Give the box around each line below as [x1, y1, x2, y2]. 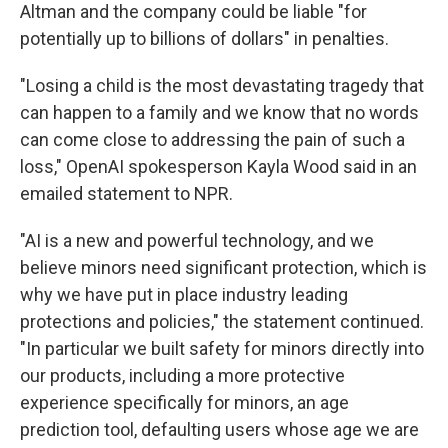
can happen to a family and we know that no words [20, 101, 419, 123]
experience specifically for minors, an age [20, 391, 349, 413]
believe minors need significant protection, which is [20, 256, 427, 278]
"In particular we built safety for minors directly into [20, 337, 424, 359]
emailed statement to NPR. [20, 182, 233, 204]
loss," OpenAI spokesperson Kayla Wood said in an [20, 155, 417, 177]
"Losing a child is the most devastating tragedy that [20, 74, 424, 96]
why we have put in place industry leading [20, 283, 348, 305]
